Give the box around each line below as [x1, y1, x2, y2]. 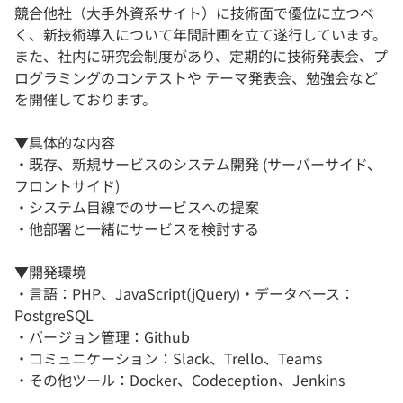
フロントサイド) [14, 174, 120, 196]
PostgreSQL [14, 303, 94, 326]
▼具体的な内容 [14, 130, 115, 153]
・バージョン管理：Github [14, 325, 190, 347]
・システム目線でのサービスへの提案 [14, 195, 259, 218]
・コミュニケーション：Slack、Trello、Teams [14, 346, 322, 369]
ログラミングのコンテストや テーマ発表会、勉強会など [14, 66, 378, 88]
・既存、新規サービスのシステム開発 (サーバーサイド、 [14, 152, 381, 175]
